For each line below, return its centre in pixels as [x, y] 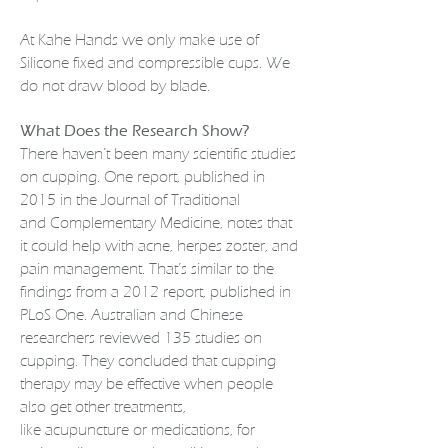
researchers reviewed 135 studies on [141, 338]
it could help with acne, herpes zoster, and [159, 246]
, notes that [256, 223]
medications [190, 430]
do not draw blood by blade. [115, 86]
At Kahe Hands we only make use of [139, 40]
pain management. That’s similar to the [147, 269]
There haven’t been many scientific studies [158, 154]
